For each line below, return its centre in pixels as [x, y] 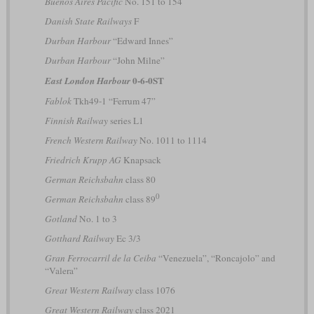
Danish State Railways [88, 21]
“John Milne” [137, 60]
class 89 [139, 199]
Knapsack [141, 159]
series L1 [125, 120]
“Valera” [61, 270]
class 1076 [154, 290]
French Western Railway [91, 140]
